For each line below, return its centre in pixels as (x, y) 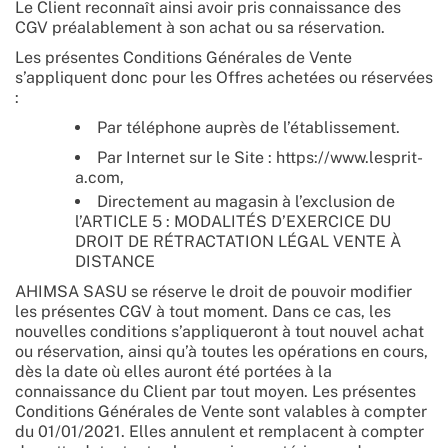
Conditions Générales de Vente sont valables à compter (221, 411)
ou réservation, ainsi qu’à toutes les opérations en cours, (221, 351)
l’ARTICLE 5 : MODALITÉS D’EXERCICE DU (233, 221)
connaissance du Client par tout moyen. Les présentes (215, 391)
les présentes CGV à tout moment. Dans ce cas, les (203, 311)
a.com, (99, 177)
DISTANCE (115, 261)
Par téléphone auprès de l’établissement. (250, 127)
